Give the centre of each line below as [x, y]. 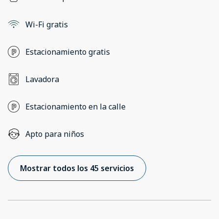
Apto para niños [55, 134]
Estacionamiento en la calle [76, 107]
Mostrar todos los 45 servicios [77, 168]
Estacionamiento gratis [68, 52]
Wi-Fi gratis [47, 25]
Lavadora [42, 79]
